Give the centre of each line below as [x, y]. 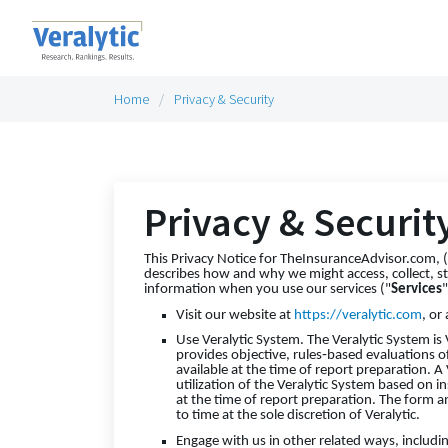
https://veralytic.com [358, 315]
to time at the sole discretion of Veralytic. [298, 416]
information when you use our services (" [267, 289]
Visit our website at [235, 315]
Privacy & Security [224, 99]
